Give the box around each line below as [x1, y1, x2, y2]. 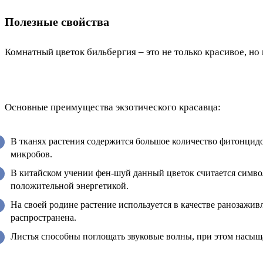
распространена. [11, 213, 76, 223]
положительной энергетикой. [11, 181, 129, 191]
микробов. [11, 149, 52, 160]
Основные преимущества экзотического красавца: [5, 102, 221, 113]
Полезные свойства [5, 15, 109, 28]
